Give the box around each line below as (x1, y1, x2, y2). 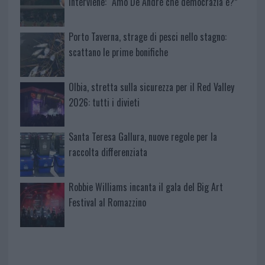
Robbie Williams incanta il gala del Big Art (68, 180, 223, 195)
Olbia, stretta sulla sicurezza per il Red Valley (68, 79, 234, 94)
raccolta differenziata (68, 145, 147, 160)
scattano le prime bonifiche (68, 44, 168, 59)
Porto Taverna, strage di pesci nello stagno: (68, 29, 227, 44)
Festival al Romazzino (68, 195, 146, 210)
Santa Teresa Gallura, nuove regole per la (68, 130, 217, 144)
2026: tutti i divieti (68, 95, 140, 109)
